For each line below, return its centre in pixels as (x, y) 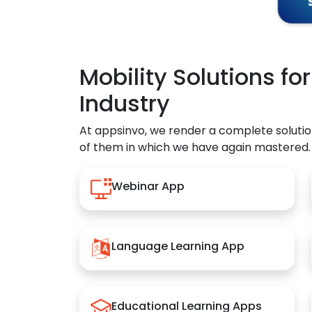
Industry (125, 104)
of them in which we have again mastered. (195, 148)
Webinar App (148, 186)
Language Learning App (178, 246)
